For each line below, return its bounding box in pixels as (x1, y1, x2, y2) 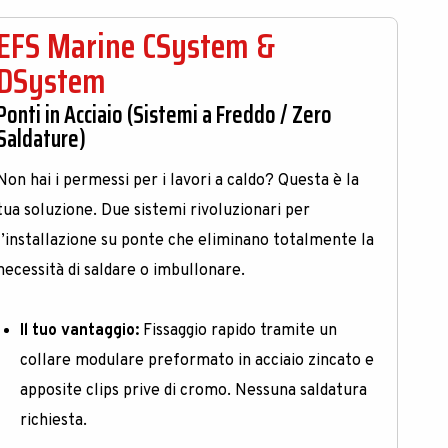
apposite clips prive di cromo (20, 381, 228, 402)
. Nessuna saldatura (227, 381, 368, 402)
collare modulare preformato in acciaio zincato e (20, 351, 375, 372)
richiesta (20, 411, 84, 432)
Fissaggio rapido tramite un (139, 321, 338, 342)
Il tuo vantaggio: (20, 321, 140, 342)
